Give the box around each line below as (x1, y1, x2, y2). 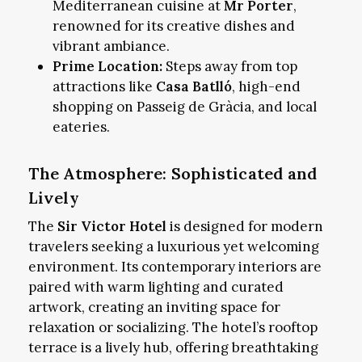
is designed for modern (166, 217, 323, 235)
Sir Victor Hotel (57, 217, 166, 235)
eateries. (52, 117, 110, 136)
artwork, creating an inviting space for (27, 297, 280, 316)
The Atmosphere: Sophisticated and (27, 162, 318, 183)
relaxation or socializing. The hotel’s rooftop (27, 318, 318, 336)
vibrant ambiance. (52, 36, 170, 55)
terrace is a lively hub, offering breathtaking (27, 338, 318, 356)
